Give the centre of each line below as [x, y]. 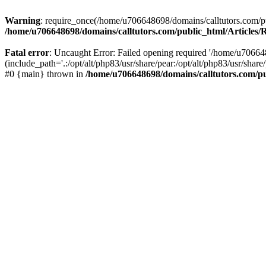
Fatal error [27, 53]
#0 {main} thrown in [45, 74]
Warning [23, 20]
